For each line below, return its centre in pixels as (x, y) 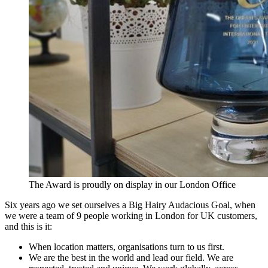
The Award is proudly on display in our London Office (132, 184)
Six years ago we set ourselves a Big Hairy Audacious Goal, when (130, 205)
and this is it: (28, 226)
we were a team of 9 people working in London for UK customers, (131, 215)
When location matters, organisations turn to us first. (127, 246)
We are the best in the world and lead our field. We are (131, 257)
